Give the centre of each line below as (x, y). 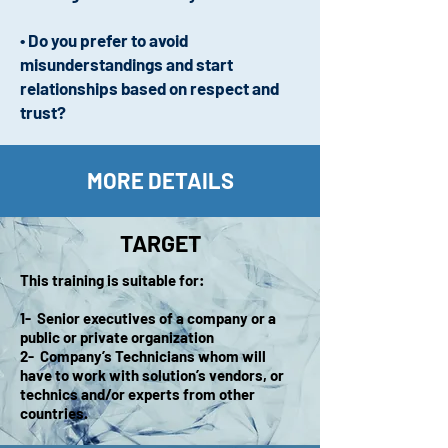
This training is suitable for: (112, 280)
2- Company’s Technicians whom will (143, 356)
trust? (43, 112)
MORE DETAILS (160, 180)
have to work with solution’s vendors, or (152, 375)
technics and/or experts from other (137, 394)
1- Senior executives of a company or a (148, 318)
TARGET (160, 243)
